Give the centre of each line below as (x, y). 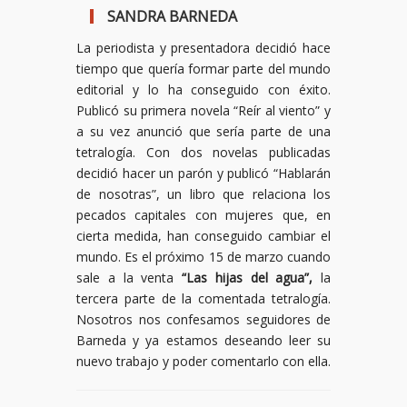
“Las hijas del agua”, (248, 277)
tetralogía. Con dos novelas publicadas (203, 152)
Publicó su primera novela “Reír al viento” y (203, 110)
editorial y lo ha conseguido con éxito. (203, 89)
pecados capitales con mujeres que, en (203, 214)
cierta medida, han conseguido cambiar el (203, 235)
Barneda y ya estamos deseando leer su (203, 340)
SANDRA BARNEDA (172, 16)
